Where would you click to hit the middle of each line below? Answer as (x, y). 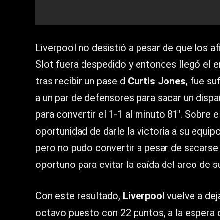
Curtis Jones (157, 81)
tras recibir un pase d (82, 81)
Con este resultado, (79, 196)
